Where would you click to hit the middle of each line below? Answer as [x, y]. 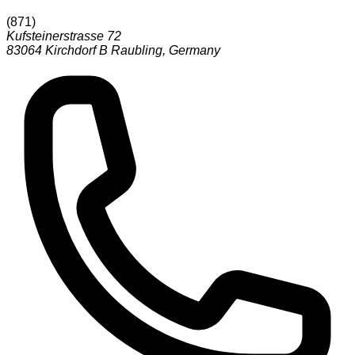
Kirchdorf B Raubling [104, 51]
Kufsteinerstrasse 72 [64, 36]
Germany [195, 51]
